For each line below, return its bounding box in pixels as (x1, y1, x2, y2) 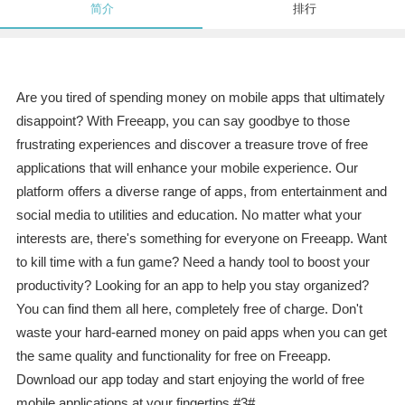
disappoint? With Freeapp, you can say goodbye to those (15, 113, 350, 129)
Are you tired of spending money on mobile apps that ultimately (15, 89, 385, 106)
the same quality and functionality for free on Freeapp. (15, 348, 331, 364)
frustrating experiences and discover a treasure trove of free (15, 137, 368, 153)
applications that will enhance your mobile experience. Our (15, 160, 358, 176)
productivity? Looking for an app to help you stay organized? (15, 278, 369, 294)
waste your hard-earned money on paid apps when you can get (15, 325, 387, 341)
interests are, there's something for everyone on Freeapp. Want (15, 231, 387, 247)
